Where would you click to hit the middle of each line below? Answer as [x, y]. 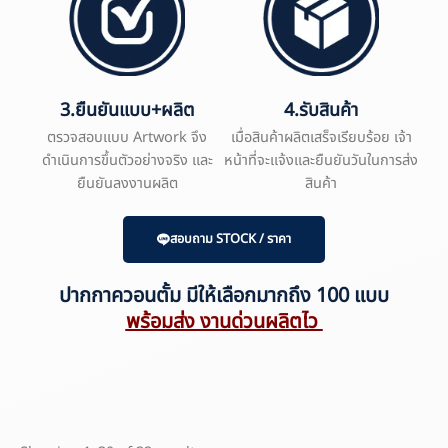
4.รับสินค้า [321, 111]
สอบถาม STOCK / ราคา [230, 239]
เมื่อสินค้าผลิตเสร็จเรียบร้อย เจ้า [321, 138]
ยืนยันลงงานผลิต [127, 184]
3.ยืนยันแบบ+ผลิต [127, 111]
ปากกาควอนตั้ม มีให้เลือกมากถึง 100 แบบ [224, 296]
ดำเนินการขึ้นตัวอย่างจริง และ [127, 161]
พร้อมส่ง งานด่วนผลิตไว [224, 322]
